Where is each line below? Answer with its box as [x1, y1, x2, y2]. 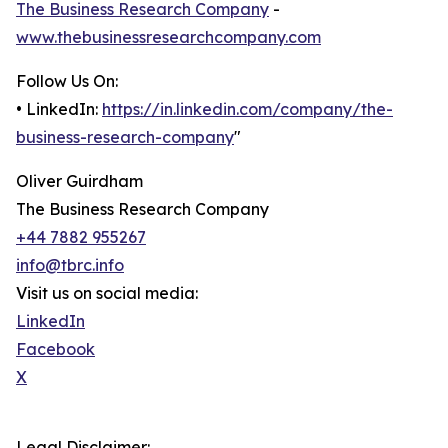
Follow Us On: [16, 71, 118, 92]
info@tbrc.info [16, 255, 124, 276]
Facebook [16, 339, 95, 360]
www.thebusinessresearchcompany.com [16, 27, 321, 48]
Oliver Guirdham [16, 171, 143, 192]
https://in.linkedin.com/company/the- [102, 99, 393, 120]
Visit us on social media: [16, 283, 198, 304]
